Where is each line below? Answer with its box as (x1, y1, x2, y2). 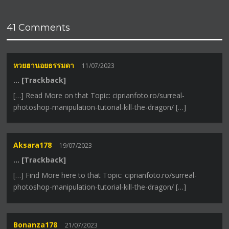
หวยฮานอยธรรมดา (13, 60, 75, 70)
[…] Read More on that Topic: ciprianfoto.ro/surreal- (13, 90, 185, 100)
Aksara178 (13, 140, 52, 150)
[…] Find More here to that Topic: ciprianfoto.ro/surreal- (13, 170, 197, 180)
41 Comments (7, 22, 71, 34)
